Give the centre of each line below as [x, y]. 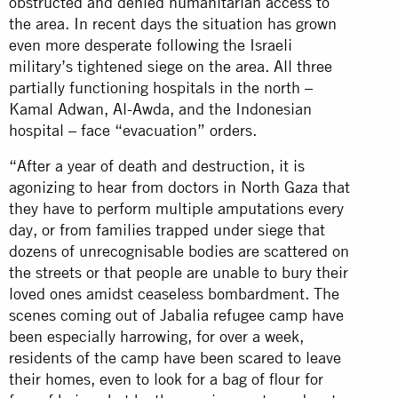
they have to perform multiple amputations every [176, 208]
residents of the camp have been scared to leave [175, 357]
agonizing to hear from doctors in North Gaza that [179, 187]
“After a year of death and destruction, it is [157, 165]
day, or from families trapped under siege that [167, 229]
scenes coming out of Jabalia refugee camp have [176, 314]
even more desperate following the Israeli [151, 44]
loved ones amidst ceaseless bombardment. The [174, 293]
